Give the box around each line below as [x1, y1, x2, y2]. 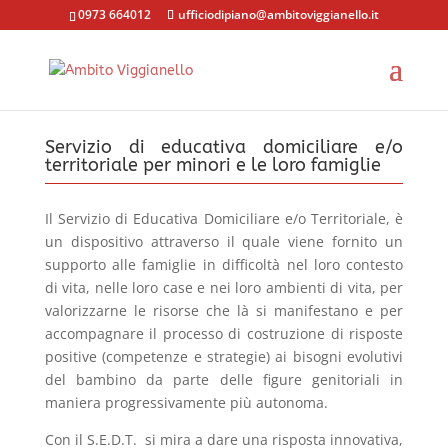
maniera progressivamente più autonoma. [44, 393, 328, 412]
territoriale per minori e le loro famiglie [44, 154, 381, 176]
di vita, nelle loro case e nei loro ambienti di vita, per [44, 278, 404, 297]
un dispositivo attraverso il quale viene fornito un [44, 232, 404, 251]
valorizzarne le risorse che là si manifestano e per [44, 301, 404, 320]
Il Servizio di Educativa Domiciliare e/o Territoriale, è [44, 209, 404, 228]
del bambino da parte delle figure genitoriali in [44, 370, 404, 389]
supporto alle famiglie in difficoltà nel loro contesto [44, 255, 404, 274]
